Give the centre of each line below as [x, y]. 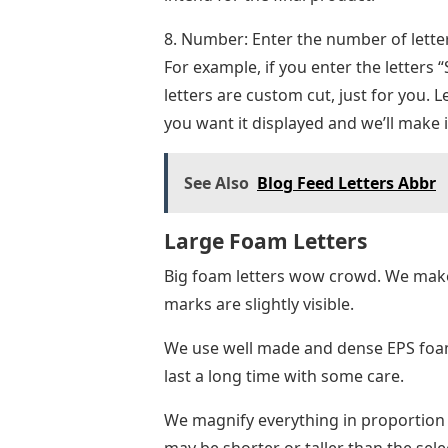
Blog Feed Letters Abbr [346, 183]
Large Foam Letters [265, 241]
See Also [216, 183]
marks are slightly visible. [259, 304]
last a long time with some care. [284, 376]
